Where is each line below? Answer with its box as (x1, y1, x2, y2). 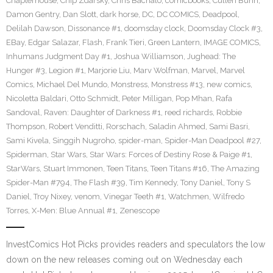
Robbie (216, 108, 242, 117)
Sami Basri (209, 122, 248, 131)
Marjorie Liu (88, 66, 130, 75)
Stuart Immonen (43, 164, 103, 173)
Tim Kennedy (129, 178, 177, 187)
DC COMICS (157, 10, 199, 19)
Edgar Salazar (28, 38, 79, 47)
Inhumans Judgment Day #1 (6, 52, 110, 61)
